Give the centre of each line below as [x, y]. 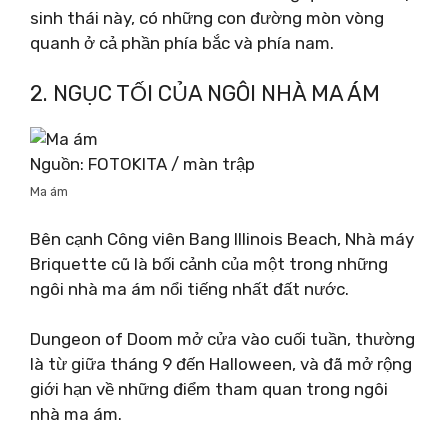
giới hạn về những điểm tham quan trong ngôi [209, 389]
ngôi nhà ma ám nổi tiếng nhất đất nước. [189, 288]
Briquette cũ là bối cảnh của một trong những [209, 263]
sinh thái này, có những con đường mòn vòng [207, 17]
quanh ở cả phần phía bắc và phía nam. [182, 42]
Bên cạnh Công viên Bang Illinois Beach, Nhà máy [222, 238]
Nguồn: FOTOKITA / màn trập [142, 164]
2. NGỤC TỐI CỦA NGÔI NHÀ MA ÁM [205, 93]
